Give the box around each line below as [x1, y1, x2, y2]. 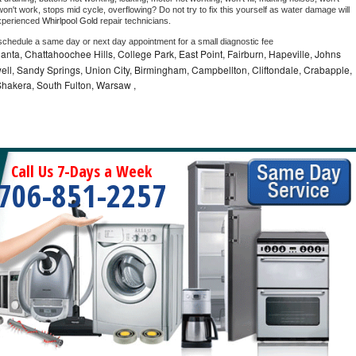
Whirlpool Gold [42, 16, 100, 26]
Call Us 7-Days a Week [11, 161, 153, 183]
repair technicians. [100, 16, 173, 26]
